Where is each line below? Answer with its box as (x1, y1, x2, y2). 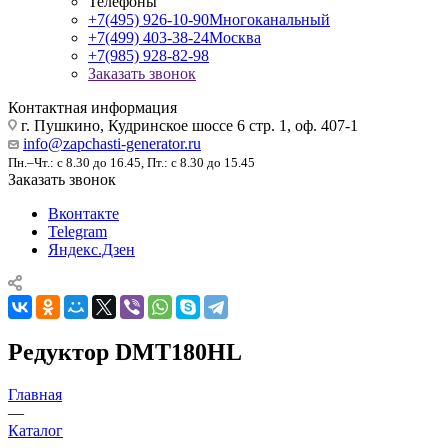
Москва (209, 28, 261, 46)
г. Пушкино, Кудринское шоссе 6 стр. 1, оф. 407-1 (17, 116, 358, 134)
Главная (8, 385, 62, 403)
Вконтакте (48, 204, 119, 222)
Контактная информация (8, 98, 177, 116)
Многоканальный (209, 10, 330, 28)
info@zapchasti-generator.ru (23, 134, 201, 152)
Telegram (48, 222, 107, 240)
